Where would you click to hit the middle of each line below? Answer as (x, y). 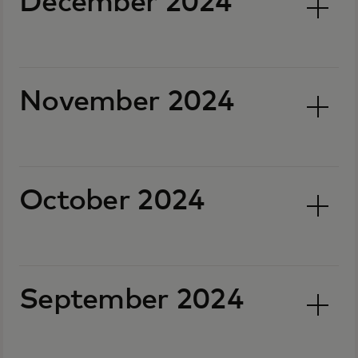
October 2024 (112, 201)
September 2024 (131, 300)
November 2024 (127, 102)
